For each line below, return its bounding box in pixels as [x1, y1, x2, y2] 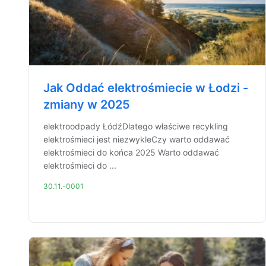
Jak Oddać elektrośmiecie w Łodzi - [43, 81, 248, 95]
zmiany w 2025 [43, 97, 130, 112]
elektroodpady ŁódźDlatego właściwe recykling [43, 121, 228, 131]
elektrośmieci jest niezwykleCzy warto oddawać [43, 134, 230, 144]
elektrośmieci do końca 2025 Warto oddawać [43, 147, 219, 157]
